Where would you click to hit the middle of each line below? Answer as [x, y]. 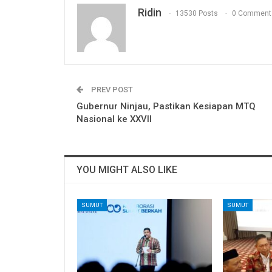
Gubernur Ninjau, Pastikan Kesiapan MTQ [166, 106]
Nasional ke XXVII [114, 119]
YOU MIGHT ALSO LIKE [127, 169]
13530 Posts [197, 13]
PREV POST [111, 89]
